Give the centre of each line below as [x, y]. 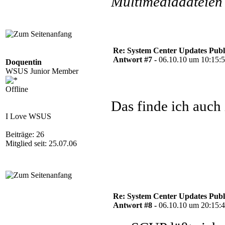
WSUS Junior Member [42, 71]
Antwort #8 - [136, 205]
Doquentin [24, 62]
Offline [17, 89]
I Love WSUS [28, 116]
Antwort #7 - [136, 60]
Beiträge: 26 [25, 134]
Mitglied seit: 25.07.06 [41, 143]
